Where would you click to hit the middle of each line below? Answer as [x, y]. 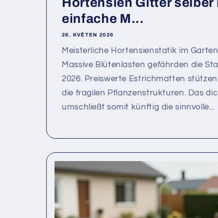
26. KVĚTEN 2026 [88, 35]
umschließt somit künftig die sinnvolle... [138, 107]
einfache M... [103, 18]
